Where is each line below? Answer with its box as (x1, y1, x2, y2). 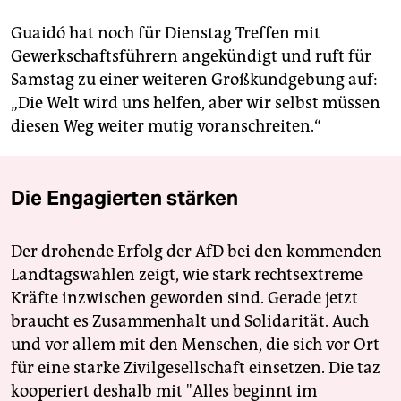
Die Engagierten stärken (11, 185, 238, 211)
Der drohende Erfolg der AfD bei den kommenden (11, 242, 382, 262)
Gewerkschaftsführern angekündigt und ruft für (11, 47, 371, 67)
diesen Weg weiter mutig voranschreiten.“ (11, 116, 321, 137)
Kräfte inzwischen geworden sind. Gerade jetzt (11, 288, 358, 309)
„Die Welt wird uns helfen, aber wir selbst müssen (11, 93, 380, 114)
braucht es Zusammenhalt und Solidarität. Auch (11, 311, 369, 332)
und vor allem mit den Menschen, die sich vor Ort (11, 335, 380, 355)
